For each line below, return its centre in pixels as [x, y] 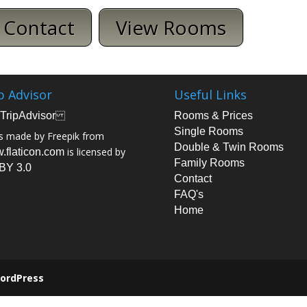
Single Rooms [208, 132]
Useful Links [210, 95]
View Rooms [171, 28]
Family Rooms [209, 163]
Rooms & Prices [213, 116]
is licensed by [95, 152]
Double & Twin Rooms [229, 147]
